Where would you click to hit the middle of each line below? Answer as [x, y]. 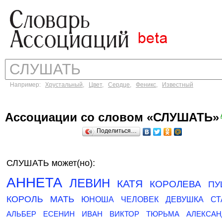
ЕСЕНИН [59, 214]
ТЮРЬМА [163, 214]
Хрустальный [64, 85]
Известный [178, 85]
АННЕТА [34, 183]
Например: [28, 85]
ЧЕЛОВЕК [140, 199]
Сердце [119, 85]
